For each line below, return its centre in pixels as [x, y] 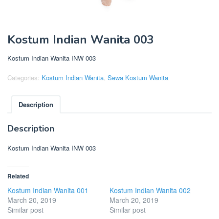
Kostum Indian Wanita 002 [150, 190]
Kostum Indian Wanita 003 [81, 40]
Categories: [24, 78]
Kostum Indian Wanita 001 [48, 190]
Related [18, 176]
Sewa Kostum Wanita [138, 78]
